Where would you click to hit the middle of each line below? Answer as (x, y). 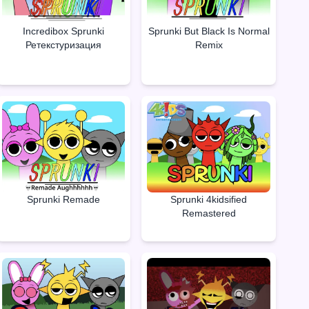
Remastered (209, 213)
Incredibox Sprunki (63, 31)
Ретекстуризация (63, 44)
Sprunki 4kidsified (209, 199)
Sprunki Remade (63, 199)
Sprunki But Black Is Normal (209, 31)
